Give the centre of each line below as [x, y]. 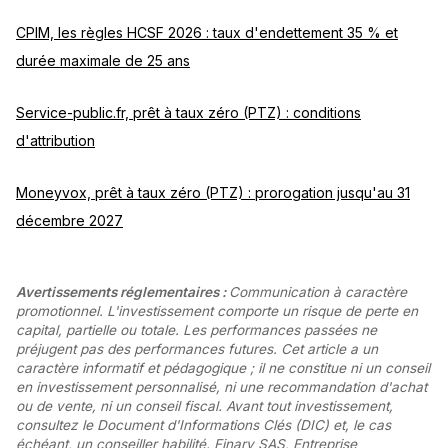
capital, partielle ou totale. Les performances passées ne [196, 329]
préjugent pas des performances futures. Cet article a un [197, 348]
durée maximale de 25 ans [103, 60]
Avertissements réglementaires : [122, 291]
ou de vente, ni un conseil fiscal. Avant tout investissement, [204, 405]
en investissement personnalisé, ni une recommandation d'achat [221, 386]
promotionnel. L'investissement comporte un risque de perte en [217, 310]
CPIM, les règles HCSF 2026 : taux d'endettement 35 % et [207, 32]
